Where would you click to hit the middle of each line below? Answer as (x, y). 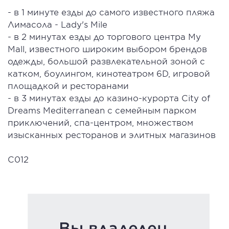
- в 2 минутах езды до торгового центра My (104, 36)
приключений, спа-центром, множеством (100, 122)
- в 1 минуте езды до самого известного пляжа (111, 12)
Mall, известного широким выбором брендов (107, 49)
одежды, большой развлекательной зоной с (106, 61)
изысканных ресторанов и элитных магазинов (112, 134)
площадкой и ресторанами (68, 85)
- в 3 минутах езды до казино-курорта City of (109, 98)
